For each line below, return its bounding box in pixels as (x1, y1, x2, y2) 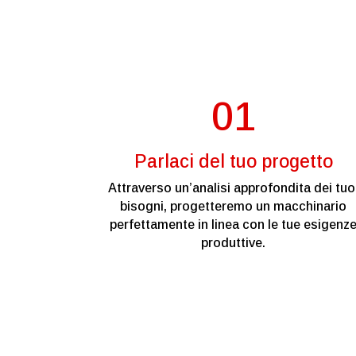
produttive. (201, 236, 266, 250)
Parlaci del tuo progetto (133, 151, 333, 172)
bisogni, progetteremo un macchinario (120, 199, 347, 214)
